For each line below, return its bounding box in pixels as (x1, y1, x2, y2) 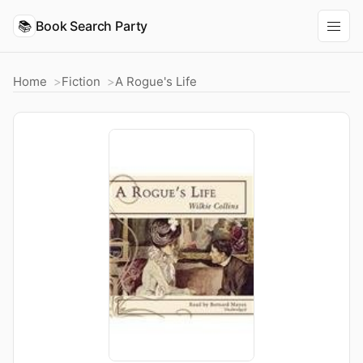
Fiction (62, 74, 100, 89)
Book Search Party (36, 17, 148, 34)
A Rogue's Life (115, 74, 197, 89)
